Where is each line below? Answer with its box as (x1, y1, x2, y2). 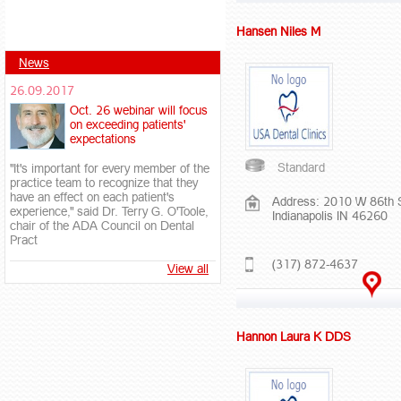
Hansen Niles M (236, 24, 320, 39)
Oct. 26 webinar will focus (70, 102, 208, 117)
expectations (70, 131, 136, 146)
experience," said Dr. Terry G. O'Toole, (10, 203, 208, 218)
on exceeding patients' (70, 116, 185, 132)
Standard (277, 160, 325, 175)
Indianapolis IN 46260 (272, 209, 388, 224)
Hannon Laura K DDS (236, 329, 351, 345)
